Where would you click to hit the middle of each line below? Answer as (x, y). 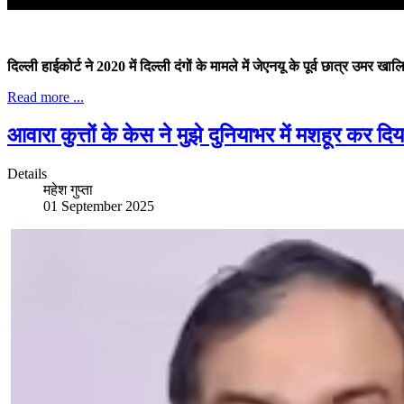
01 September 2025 (99, 206)
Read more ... (46, 96)
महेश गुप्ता (68, 189)
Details (27, 173)
